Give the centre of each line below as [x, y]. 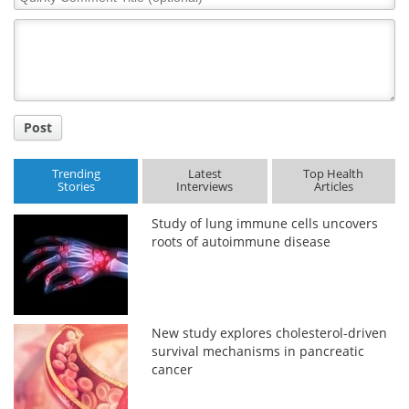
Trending [76, 174]
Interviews [205, 187]
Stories [76, 187]
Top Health [334, 174]
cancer [173, 369]
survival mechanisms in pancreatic [258, 351]
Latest [204, 174]
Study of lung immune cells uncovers [265, 223]
